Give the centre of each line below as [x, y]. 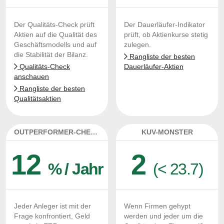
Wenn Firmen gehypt [157, 206]
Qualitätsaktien [37, 99]
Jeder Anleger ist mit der [52, 206]
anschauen [31, 77]
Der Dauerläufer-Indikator [164, 25]
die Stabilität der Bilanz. [51, 55]
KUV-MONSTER [167, 132]
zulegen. [137, 45]
